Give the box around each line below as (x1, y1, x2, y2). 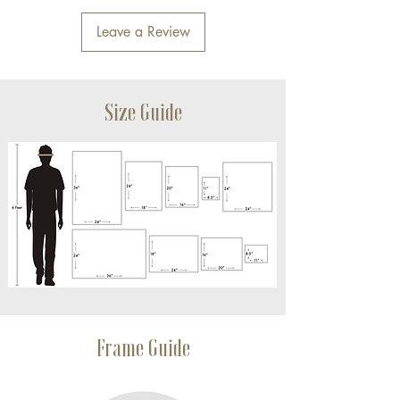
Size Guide (104, 98, 182, 124)
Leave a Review (96, 21, 190, 41)
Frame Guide (96, 334, 190, 360)
